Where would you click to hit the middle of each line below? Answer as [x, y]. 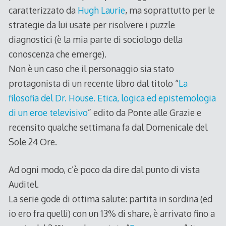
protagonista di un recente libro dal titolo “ [93, 83]
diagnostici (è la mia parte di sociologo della [95, 39]
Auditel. [23, 184]
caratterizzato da [43, 10]
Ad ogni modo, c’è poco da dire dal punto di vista [104, 170]
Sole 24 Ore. [33, 142]
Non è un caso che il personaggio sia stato [91, 68]
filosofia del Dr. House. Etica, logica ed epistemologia [112, 98]
